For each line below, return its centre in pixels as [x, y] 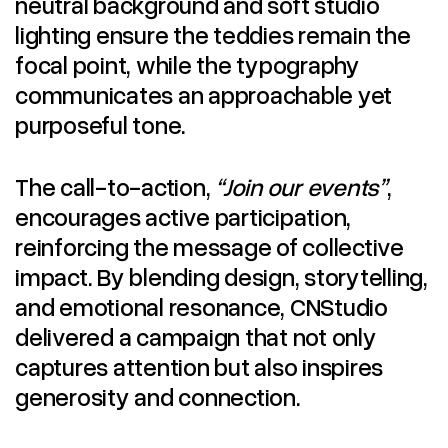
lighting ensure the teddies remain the [213, 33]
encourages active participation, [183, 215]
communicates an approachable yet [204, 93]
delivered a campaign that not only [196, 335]
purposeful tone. [101, 123]
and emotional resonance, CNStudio [201, 305]
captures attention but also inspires [199, 365]
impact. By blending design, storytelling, [221, 275]
